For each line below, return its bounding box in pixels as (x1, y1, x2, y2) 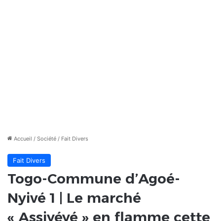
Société (37, 135, 56, 143)
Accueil (12, 135, 32, 143)
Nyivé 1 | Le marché (7, 189, 141, 207)
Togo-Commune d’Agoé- (7, 170, 180, 187)
